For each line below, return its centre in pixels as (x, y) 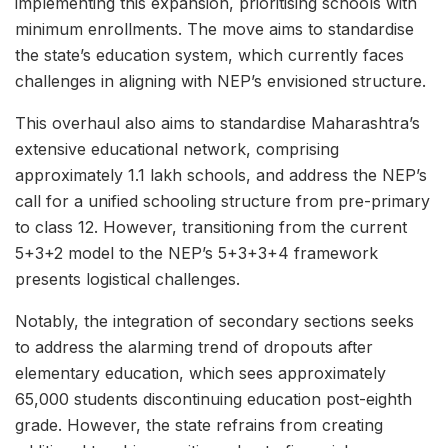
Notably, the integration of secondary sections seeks (214, 321)
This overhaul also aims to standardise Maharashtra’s (217, 123)
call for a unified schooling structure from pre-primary (222, 201)
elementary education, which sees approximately (200, 373)
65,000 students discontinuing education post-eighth (213, 399)
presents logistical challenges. (127, 279)
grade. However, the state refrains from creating (199, 425)
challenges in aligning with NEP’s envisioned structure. (220, 81)
